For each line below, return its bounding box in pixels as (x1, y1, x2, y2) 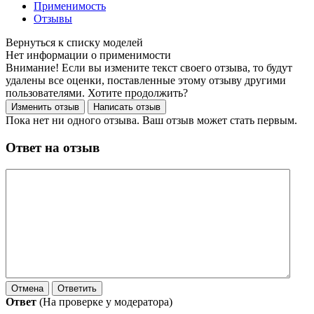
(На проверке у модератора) (39, 295, 172, 308)
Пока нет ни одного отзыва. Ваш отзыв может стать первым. (6, 114, 297, 127)
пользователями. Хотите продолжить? (6, 87, 188, 100)
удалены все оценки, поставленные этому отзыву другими (6, 74, 286, 87)
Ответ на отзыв (6, 139, 100, 155)
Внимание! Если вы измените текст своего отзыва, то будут (6, 62, 292, 74)
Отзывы (34, 13, 72, 25)
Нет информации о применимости (6, 49, 171, 62)
